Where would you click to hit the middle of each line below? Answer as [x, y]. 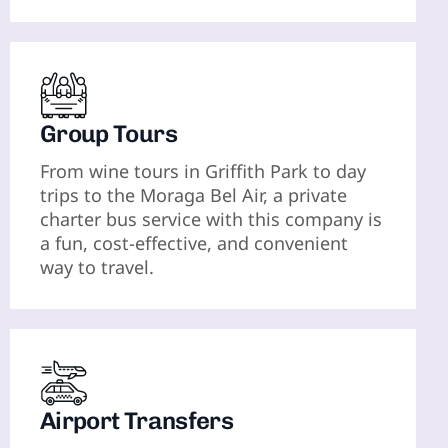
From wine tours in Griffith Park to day [203, 171]
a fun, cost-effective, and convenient [194, 243]
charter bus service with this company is [211, 219]
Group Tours [108, 134]
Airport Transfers [136, 421]
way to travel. [97, 267]
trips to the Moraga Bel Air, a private [193, 195]
